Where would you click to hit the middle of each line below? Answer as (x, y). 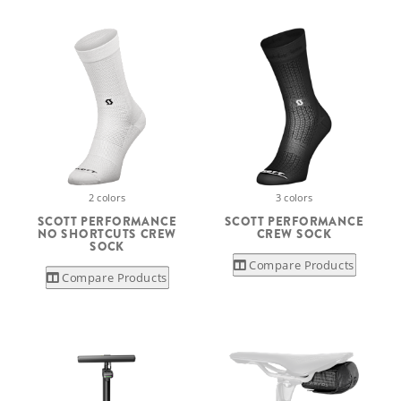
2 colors (107, 197)
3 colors (294, 197)
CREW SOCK (294, 234)
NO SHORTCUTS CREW (107, 234)
